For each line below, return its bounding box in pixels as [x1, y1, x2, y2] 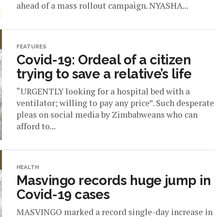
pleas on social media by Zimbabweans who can [16, 109, 198, 120]
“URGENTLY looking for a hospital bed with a [16, 86, 190, 97]
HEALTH [16, 164, 39, 170]
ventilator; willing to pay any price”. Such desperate [16, 97, 214, 108]
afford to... [16, 121, 56, 132]
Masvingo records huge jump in [16, 172, 211, 188]
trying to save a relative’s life [16, 66, 192, 81]
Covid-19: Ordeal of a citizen [16, 52, 191, 67]
